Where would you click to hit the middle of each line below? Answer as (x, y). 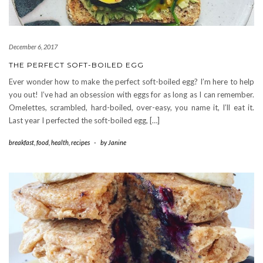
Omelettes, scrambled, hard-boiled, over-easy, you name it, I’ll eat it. (131, 107)
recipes (80, 142)
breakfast (21, 142)
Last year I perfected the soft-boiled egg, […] (84, 120)
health (60, 142)
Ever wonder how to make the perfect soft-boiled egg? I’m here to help (131, 81)
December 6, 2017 (33, 46)
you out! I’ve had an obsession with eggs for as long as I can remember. (131, 94)
